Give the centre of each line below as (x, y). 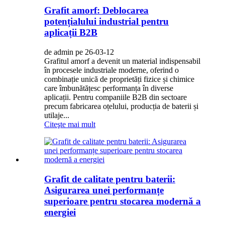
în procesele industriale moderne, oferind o (111, 70)
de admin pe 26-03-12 (79, 52)
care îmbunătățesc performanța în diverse (109, 88)
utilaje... (57, 116)
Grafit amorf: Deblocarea (96, 11)
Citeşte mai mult (70, 125)
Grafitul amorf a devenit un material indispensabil (122, 61)
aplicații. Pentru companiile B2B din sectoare (116, 97)
